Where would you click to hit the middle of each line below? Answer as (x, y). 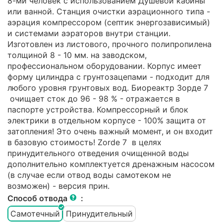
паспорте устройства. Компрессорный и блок (98, 110)
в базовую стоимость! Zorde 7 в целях (84, 142)
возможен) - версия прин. (58, 186)
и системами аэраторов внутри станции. (89, 33)
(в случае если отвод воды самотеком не (89, 175)
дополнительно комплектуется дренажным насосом (111, 164)
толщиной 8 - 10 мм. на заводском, (77, 55)
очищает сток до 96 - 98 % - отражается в (94, 99)
